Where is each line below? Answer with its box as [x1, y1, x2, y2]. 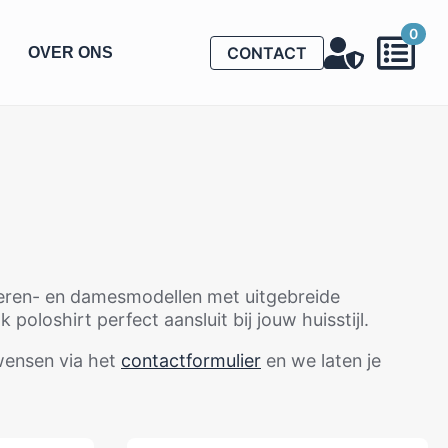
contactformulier [121, 350, 261, 372]
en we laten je [261, 350, 381, 372]
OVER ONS [27, 44, 113, 61]
